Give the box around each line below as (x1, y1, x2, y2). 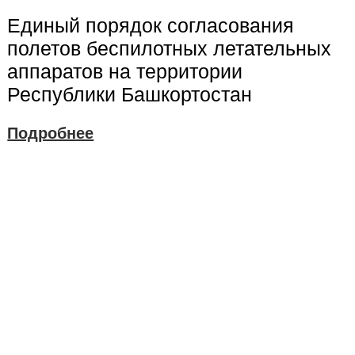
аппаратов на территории (7, 59, 243, 82)
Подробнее (7, 124, 94, 142)
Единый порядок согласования (7, 13, 295, 36)
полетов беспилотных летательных (7, 36, 332, 59)
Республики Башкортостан (7, 82, 253, 105)
